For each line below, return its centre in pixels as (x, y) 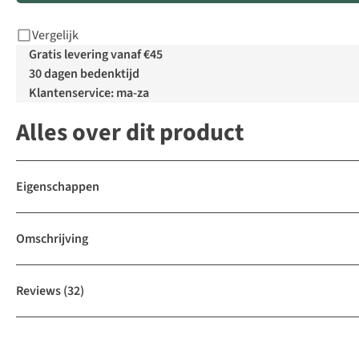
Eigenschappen (58, 187)
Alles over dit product (130, 133)
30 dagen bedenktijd (84, 74)
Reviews (38, 291)
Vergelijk (55, 36)
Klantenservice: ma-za (89, 93)
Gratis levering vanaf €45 (96, 55)
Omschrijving (52, 239)
